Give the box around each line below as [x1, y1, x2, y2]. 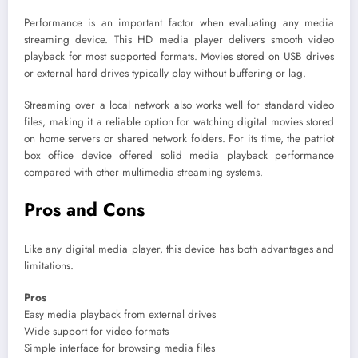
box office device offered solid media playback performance [24, 148, 334, 164]
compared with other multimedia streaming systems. [24, 165, 263, 181]
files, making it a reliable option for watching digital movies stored [24, 114, 334, 130]
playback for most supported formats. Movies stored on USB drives [24, 49, 334, 65]
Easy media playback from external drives [24, 307, 216, 323]
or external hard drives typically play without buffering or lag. [24, 66, 306, 82]
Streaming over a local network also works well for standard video [24, 97, 334, 113]
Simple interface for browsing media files [24, 340, 215, 356]
